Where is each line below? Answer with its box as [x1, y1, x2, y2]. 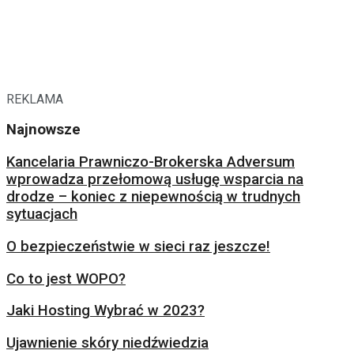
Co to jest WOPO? [6, 269, 126, 288]
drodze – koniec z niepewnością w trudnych [6, 188, 300, 206]
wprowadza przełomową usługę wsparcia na [6, 171, 303, 189]
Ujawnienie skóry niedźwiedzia [6, 334, 209, 352]
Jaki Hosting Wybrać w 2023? [6, 302, 205, 320]
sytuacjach [6, 205, 77, 224]
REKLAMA [6, 91, 63, 107]
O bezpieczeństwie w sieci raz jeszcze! [6, 237, 270, 255]
